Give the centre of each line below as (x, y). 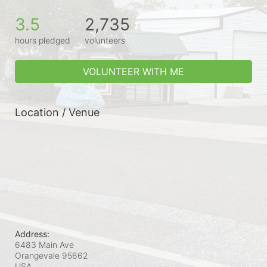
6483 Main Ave (44, 244)
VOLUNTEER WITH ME (133, 71)
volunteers (105, 40)
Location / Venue (57, 112)
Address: (32, 234)
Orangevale (37, 255)
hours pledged (43, 40)
